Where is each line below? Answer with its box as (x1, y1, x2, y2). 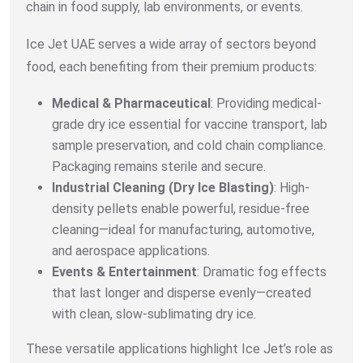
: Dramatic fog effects (197, 263, 327, 280)
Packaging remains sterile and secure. (52, 158, 266, 174)
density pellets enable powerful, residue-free (52, 200, 310, 216)
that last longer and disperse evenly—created (52, 284, 311, 301)
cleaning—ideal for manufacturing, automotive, (52, 221, 314, 237)
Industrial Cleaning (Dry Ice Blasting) (52, 179, 274, 195)
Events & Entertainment (52, 263, 197, 280)
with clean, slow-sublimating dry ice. (52, 305, 256, 322)
